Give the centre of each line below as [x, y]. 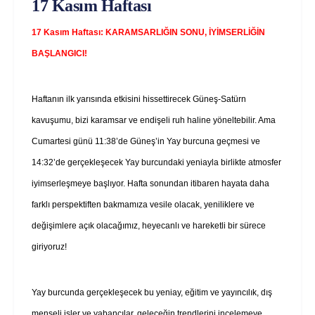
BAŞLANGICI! [59, 53]
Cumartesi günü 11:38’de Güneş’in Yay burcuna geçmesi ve [146, 141]
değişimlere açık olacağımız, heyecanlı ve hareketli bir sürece [149, 225]
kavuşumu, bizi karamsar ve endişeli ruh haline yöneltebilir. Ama [154, 120]
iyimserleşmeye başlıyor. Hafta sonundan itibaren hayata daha [150, 183]
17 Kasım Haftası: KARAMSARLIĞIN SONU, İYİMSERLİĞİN [148, 32]
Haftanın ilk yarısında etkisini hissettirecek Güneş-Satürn [139, 99]
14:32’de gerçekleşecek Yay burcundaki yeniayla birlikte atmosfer [156, 162]
